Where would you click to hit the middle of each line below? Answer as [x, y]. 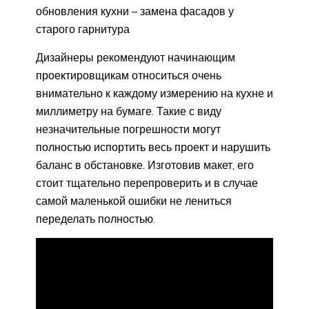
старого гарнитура [83, 29]
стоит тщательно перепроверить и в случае [147, 183]
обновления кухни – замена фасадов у [135, 11]
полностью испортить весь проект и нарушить [153, 147]
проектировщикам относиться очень [129, 76]
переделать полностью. [96, 219]
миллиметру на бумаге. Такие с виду [129, 111]
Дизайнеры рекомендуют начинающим [136, 58]
